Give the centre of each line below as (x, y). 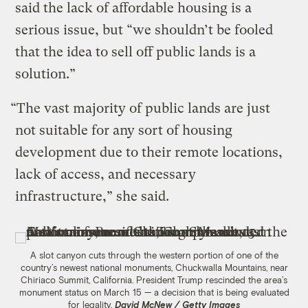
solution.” (47, 74)
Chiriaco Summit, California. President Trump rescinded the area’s (154, 280)
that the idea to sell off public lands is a (136, 52)
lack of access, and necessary (106, 175)
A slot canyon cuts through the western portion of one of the (154, 255)
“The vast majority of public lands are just (141, 109)
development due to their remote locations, (149, 153)
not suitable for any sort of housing (124, 131)
